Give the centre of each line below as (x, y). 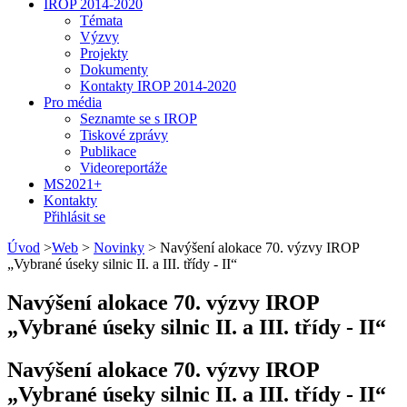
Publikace (108, 151)
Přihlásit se (74, 217)
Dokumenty (114, 69)
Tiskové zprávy (124, 135)
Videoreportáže (124, 168)
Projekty (104, 53)
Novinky (119, 248)
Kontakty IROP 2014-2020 (158, 86)
